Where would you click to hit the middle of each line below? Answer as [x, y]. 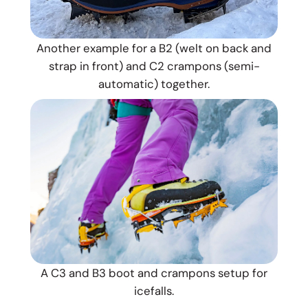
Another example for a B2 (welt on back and [154, 48]
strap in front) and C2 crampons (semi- [154, 66]
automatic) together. [154, 84]
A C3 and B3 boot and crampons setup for [154, 273]
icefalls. [154, 290]
